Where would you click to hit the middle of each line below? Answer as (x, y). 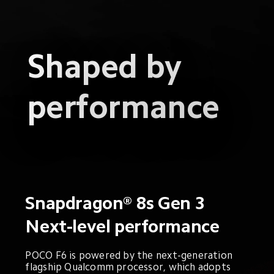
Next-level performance (122, 227)
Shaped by (108, 67)
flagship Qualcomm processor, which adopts (129, 267)
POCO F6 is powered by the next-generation (130, 256)
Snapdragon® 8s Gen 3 (115, 203)
